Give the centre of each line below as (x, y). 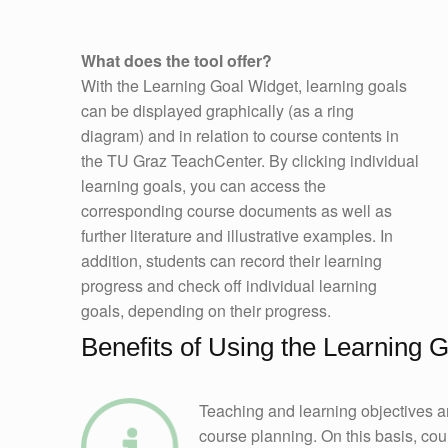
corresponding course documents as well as (236, 210)
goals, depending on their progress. (205, 310)
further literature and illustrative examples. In (236, 235)
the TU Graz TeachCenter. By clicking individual (249, 160)
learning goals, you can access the (203, 185)
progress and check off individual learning (228, 285)
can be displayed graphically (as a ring (217, 110)
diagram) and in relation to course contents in (239, 135)
